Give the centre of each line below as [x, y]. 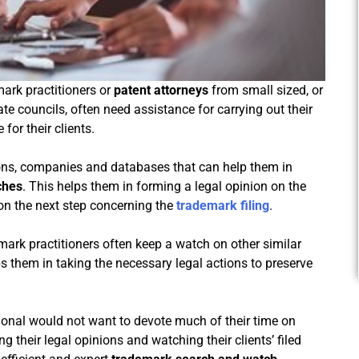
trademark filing [223, 206]
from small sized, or [266, 91]
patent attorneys [161, 91]
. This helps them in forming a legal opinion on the [164, 187]
